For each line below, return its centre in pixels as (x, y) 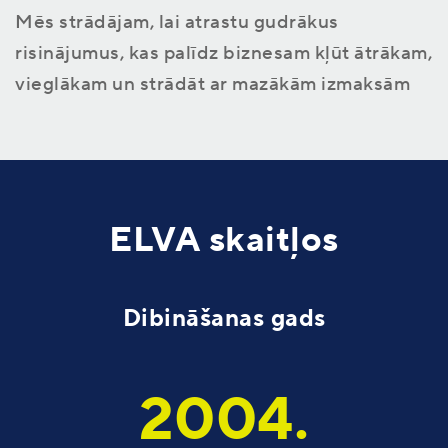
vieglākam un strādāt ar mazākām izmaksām (212, 84)
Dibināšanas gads (224, 318)
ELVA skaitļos (224, 240)
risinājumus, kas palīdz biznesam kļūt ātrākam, (223, 53)
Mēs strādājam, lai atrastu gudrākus (177, 22)
